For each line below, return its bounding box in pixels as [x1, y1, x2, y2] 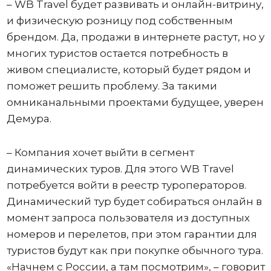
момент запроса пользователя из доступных [6, 211, 250, 224]
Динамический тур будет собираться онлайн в [6, 195, 262, 207]
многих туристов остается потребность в [6, 47, 228, 59]
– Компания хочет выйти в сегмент [6, 146, 194, 158]
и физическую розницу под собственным [6, 14, 233, 27]
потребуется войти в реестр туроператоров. [6, 178, 246, 191]
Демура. [6, 112, 51, 125]
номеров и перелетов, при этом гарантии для [6, 227, 257, 240]
